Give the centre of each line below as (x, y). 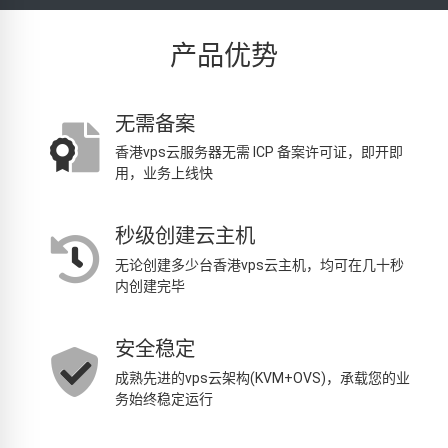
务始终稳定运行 (164, 398)
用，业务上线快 (164, 173)
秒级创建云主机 (185, 236)
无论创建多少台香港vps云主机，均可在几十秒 (259, 265)
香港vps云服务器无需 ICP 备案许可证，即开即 (259, 152)
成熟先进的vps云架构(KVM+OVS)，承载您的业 (262, 377)
